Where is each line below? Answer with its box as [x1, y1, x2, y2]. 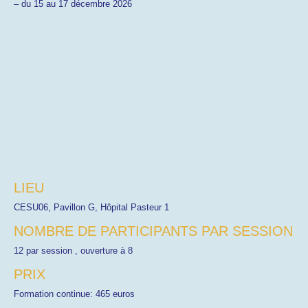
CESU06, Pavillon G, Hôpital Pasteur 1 [14, 202, 169, 212]
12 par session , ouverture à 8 [14, 245, 133, 256]
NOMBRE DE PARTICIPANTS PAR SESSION [14, 223, 293, 239]
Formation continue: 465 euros [14, 289, 135, 299]
